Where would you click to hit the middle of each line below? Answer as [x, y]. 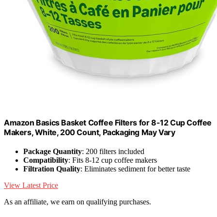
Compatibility [46, 160]
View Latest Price [31, 186]
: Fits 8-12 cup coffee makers [113, 160]
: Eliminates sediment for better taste [135, 169]
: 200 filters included [113, 152]
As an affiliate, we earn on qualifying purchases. [77, 202]
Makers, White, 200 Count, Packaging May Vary [90, 132]
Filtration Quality [52, 169]
